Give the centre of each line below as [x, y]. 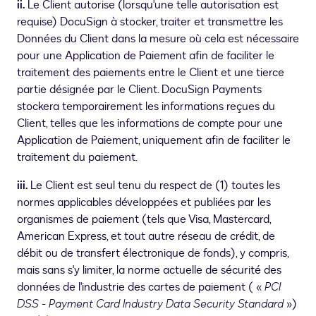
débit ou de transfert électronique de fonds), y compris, [153, 254]
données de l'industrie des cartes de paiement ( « [141, 287]
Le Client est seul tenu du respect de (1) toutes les [154, 186]
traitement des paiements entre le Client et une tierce [151, 73]
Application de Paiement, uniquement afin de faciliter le [154, 141]
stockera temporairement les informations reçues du [146, 107]
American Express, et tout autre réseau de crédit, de [146, 237]
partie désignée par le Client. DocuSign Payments [139, 90]
